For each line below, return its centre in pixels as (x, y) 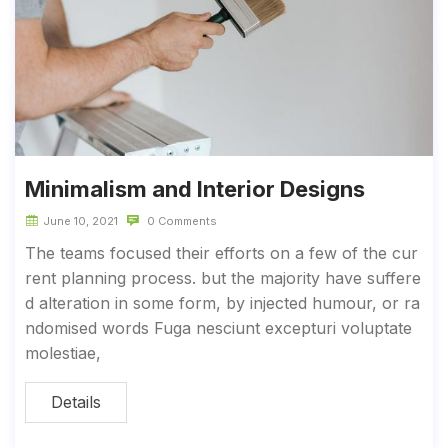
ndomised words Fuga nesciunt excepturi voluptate (218, 327)
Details (76, 401)
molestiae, (63, 352)
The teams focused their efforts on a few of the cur (221, 252)
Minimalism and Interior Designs (195, 188)
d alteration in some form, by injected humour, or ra (222, 302)
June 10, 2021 (80, 220)
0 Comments (180, 220)
